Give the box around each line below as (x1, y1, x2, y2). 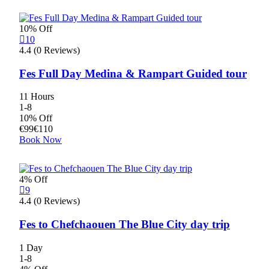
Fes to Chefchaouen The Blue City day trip (19, 218, 230, 231)
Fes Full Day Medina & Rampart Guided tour (19, 67, 247, 80)
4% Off (19, 174, 47, 185)
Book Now (19, 134, 62, 145)
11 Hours (19, 91, 54, 102)
